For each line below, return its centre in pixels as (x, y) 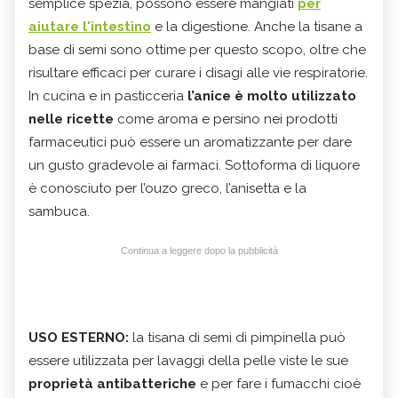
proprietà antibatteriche (112, 383)
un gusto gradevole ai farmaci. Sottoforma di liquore (194, 165)
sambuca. (59, 211)
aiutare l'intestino (90, 26)
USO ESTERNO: (79, 337)
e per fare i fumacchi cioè (279, 383)
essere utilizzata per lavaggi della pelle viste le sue (188, 360)
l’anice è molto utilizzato (272, 96)
